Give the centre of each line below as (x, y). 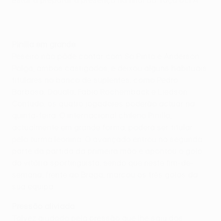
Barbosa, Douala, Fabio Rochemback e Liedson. (100, 92)
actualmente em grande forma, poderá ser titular (102, 127)
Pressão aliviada (43, 206)
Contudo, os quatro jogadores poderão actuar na (103, 104)
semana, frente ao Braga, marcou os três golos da (105, 175)
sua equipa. (33, 186)
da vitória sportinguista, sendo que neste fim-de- (103, 163)
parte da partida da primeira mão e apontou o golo (107, 151)
